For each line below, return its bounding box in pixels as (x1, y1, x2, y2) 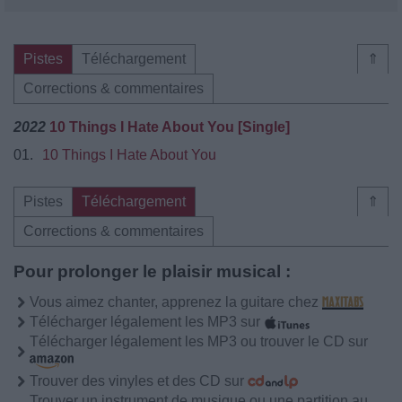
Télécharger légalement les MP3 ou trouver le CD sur (30, 333, 368, 349)
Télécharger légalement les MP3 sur (30, 313, 264, 329)
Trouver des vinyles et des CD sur (30, 372, 248, 389)
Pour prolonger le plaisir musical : (13, 261, 291, 281)
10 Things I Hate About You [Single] (49, 118, 290, 135)
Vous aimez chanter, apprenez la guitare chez (30, 293, 322, 310)
